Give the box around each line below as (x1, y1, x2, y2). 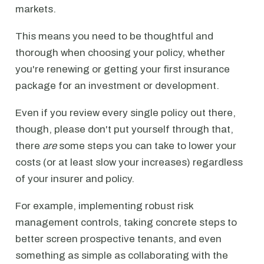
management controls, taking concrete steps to (15, 217, 237, 228)
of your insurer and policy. (15, 173, 134, 184)
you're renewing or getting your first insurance (15, 64, 230, 75)
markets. (15, 4, 56, 15)
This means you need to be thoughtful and (15, 31, 213, 42)
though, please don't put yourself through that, (15, 124, 233, 135)
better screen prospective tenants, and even (15, 233, 222, 245)
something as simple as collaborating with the (15, 250, 228, 261)
